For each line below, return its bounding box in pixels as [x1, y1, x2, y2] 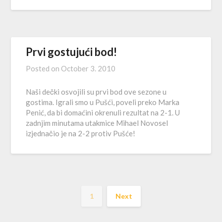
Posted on [26, 64, 61, 73]
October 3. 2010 [61, 64, 116, 73]
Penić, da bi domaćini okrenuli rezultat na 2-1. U [26, 108, 180, 117]
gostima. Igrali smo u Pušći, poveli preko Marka [26, 98, 180, 107]
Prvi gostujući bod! [26, 45, 117, 58]
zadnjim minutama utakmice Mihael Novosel [26, 118, 168, 127]
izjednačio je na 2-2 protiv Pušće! [26, 129, 136, 138]
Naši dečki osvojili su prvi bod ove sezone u [26, 87, 167, 96]
